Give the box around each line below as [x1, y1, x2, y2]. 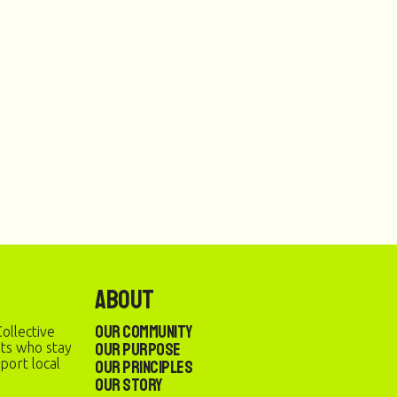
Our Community [95, 321, 192, 343]
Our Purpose [95, 339, 181, 361]
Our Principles [95, 356, 192, 378]
